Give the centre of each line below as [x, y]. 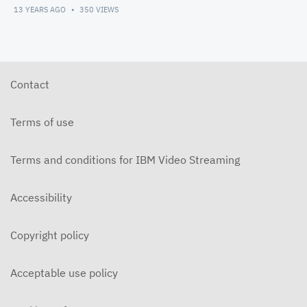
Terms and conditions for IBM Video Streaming [125, 160]
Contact [30, 85]
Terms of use [42, 122]
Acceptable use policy [64, 273]
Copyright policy [50, 235]
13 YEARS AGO [41, 10]
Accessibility [41, 198]
